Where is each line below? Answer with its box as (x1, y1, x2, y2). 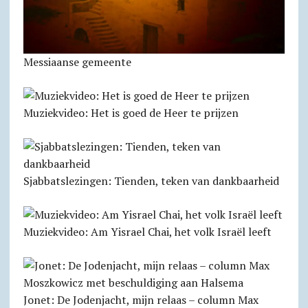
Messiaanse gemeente (23, 54, 131, 69)
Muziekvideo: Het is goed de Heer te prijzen (23, 104, 239, 120)
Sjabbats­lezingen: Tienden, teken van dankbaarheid (23, 173, 279, 188)
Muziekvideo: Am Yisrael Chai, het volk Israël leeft (23, 223, 272, 239)
